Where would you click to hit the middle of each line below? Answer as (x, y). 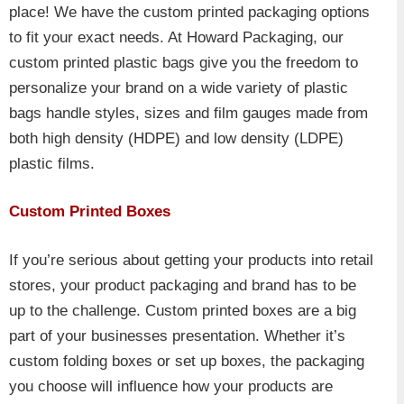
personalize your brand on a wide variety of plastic (179, 87)
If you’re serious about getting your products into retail (191, 260)
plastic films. (52, 163)
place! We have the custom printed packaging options (189, 12)
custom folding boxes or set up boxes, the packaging (187, 361)
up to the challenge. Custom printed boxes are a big (183, 310)
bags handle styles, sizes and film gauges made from (188, 113)
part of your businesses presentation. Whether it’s (177, 335)
